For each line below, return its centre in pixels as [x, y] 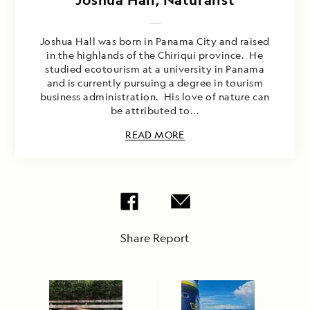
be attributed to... [155, 111]
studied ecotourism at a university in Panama [155, 69]
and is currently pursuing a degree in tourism [155, 83]
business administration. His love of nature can [155, 97]
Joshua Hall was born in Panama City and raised [155, 42]
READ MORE [155, 135]
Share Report [155, 238]
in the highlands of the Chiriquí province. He [155, 55]
